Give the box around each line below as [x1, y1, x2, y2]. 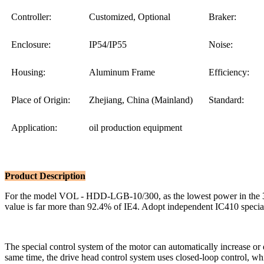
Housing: [11, 67, 46, 77]
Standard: [209, 94, 245, 105]
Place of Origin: [11, 94, 71, 105]
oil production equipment [89, 122, 183, 133]
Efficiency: [209, 67, 250, 77]
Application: [11, 122, 58, 133]
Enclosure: [11, 39, 51, 49]
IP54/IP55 [89, 39, 127, 49]
